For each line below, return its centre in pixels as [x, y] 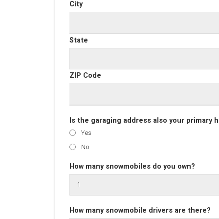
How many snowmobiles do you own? [132, 166]
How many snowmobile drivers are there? [140, 210]
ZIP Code [85, 76]
